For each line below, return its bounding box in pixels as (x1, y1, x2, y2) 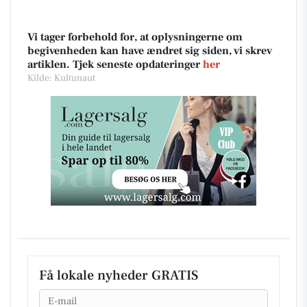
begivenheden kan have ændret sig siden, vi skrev (27, 43, 272, 58)
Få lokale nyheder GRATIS (39, 266, 198, 284)
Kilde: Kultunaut (27, 71, 95, 84)
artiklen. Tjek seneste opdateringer (27, 57, 203, 71)
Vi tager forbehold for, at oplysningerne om (27, 29, 243, 44)
